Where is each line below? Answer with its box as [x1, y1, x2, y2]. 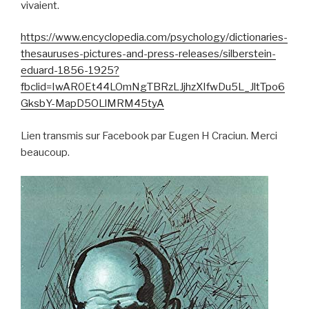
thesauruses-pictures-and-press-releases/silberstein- [21, 48, 276, 61]
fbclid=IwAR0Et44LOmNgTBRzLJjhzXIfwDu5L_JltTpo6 [21, 81, 285, 94]
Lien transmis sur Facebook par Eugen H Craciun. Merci [21, 129, 277, 142]
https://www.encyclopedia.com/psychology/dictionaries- [21, 31, 288, 44]
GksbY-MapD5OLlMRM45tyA [21, 97, 164, 110]
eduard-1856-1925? [21, 64, 119, 77]
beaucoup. [21, 146, 70, 159]
